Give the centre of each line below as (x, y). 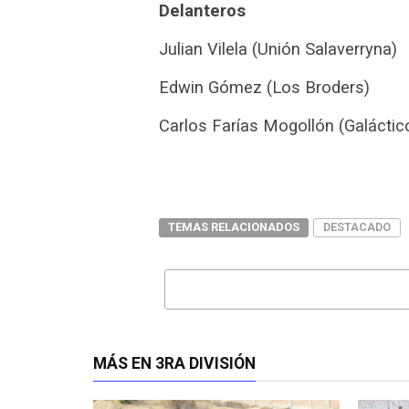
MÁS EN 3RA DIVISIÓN (174, 364)
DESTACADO (357, 227)
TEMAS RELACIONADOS (234, 227)
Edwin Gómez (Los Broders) (264, 88)
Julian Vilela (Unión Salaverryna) (278, 49)
